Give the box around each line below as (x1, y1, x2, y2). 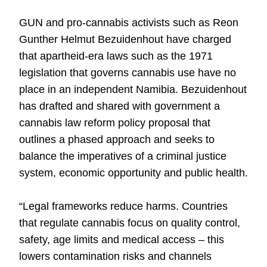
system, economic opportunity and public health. (19, 167, 248, 179)
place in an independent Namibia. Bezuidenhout (19, 83, 247, 95)
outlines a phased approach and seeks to (19, 133, 215, 145)
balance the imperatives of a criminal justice (19, 150, 226, 162)
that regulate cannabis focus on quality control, (19, 217, 240, 229)
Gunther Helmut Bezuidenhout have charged (19, 33, 231, 45)
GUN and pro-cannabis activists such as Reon (19, 17, 238, 29)
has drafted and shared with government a (19, 100, 220, 112)
